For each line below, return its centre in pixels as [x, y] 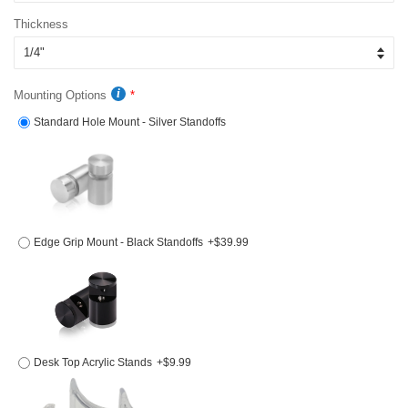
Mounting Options [60, 96]
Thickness [41, 25]
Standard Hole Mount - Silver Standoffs [130, 122]
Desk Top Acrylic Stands [93, 363]
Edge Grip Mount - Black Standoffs [118, 243]
